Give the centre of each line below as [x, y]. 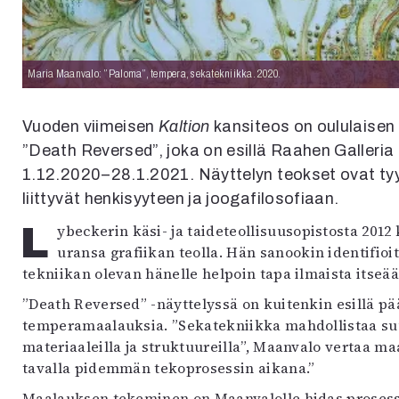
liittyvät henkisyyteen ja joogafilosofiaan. [181, 199]
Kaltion [184, 127]
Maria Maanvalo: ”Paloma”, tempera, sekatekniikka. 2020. [155, 74]
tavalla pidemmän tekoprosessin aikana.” [169, 368]
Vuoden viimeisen [91, 127]
